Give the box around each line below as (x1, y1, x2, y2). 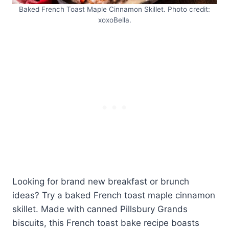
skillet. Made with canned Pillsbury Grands (12, 204, 188, 215)
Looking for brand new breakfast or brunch (12, 176, 189, 187)
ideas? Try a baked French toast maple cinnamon (12, 190, 215, 201)
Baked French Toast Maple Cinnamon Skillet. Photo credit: (19, 5, 210, 14)
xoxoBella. (98, 16, 131, 25)
